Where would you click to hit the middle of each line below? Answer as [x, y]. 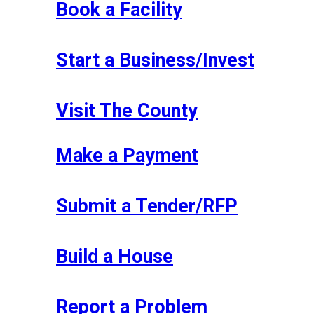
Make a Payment [127, 155]
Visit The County [127, 110]
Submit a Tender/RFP [147, 206]
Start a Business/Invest [155, 60]
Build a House [115, 256]
